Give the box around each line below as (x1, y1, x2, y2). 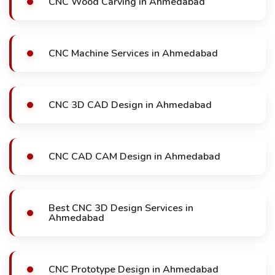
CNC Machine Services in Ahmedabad (48, 47, 218, 60)
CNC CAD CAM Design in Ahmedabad (48, 150, 220, 163)
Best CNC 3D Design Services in (48, 201, 193, 215)
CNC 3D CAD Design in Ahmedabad (48, 98, 212, 112)
